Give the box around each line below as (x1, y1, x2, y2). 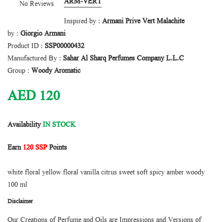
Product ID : (7, 41, 45, 52)
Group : (7, 65, 31, 77)
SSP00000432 (45, 41, 84, 52)
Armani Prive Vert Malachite (102, 16, 184, 27)
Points (47, 142, 67, 154)
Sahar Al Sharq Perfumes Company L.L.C (63, 53, 184, 64)
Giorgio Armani (20, 28, 65, 40)
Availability (7, 119, 41, 131)
